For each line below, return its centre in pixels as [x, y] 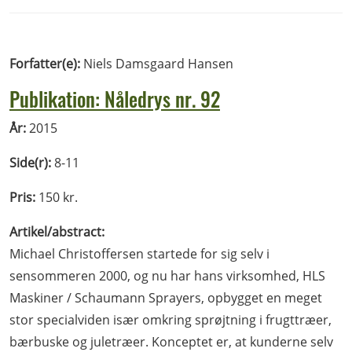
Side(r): [30, 163]
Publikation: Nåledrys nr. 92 [115, 99]
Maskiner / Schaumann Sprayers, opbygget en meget [166, 298]
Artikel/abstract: [57, 232]
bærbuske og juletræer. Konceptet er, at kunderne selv [171, 342]
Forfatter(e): [46, 64]
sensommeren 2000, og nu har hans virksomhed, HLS [167, 276]
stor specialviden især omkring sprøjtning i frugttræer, [170, 320]
